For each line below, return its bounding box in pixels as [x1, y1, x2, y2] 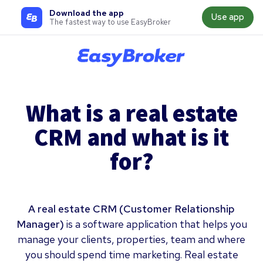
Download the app [49, 8, 124, 18]
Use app [211, 11, 244, 23]
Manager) [16, 217, 64, 231]
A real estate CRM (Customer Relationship [28, 202, 235, 215]
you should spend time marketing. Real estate [25, 248, 238, 261]
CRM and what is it [34, 122, 229, 152]
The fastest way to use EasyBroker [49, 17, 171, 27]
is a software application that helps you [63, 217, 247, 231]
